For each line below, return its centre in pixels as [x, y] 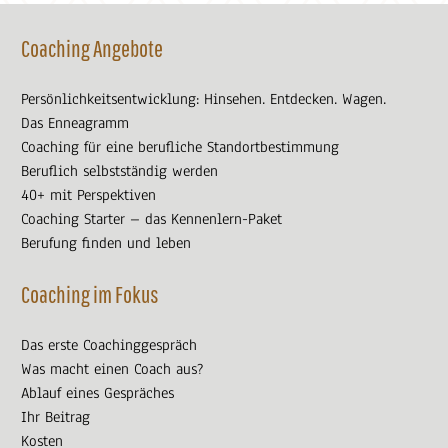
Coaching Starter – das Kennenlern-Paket [152, 219]
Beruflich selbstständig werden [120, 171]
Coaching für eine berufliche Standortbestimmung [180, 147]
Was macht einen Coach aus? [112, 369]
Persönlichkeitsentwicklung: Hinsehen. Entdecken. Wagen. [204, 99]
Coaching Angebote [92, 48]
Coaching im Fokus [90, 294]
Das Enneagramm [75, 123]
